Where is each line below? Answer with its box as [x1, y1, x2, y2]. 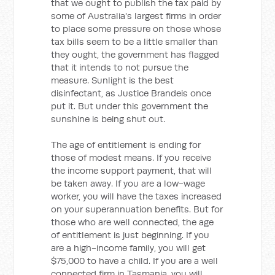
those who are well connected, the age [51, 216, 214, 228]
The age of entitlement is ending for [51, 139, 201, 150]
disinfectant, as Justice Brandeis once [51, 87, 212, 99]
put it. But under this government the [51, 100, 209, 112]
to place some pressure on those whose [51, 23, 222, 34]
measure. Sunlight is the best [51, 74, 174, 86]
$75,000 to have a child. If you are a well [51, 255, 219, 266]
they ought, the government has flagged [51, 48, 220, 60]
